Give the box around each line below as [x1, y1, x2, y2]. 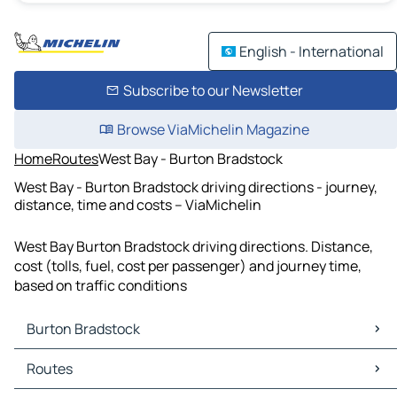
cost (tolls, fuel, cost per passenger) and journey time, [14, 256, 362, 276]
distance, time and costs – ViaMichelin [14, 194, 261, 214]
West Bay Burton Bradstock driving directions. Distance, [14, 237, 373, 257]
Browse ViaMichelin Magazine [116, 120, 309, 139]
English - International [239, 42, 384, 61]
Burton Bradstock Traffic [18, 369, 176, 389]
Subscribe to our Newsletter [122, 81, 303, 100]
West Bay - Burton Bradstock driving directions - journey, [14, 176, 378, 197]
